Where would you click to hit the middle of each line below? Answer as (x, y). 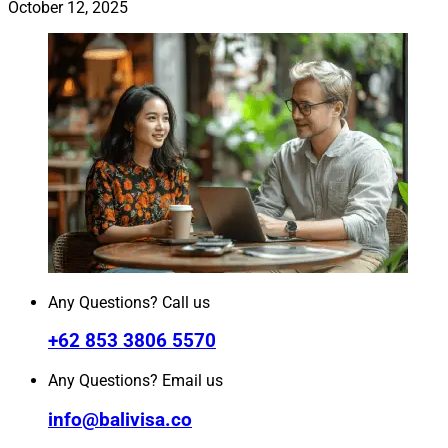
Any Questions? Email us (135, 380)
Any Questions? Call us (129, 302)
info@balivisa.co (120, 419)
